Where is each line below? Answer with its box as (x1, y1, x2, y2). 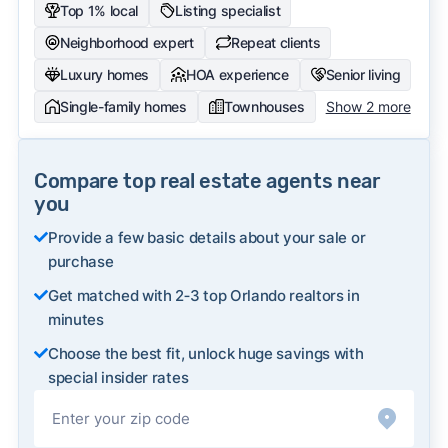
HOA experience (186, 65, 289, 83)
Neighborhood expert (59, 33, 194, 51)
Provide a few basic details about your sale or (47, 227, 366, 247)
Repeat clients (230, 33, 321, 51)
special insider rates (47, 367, 189, 387)
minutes (47, 309, 104, 329)
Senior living (325, 65, 401, 83)
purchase (47, 251, 114, 271)
